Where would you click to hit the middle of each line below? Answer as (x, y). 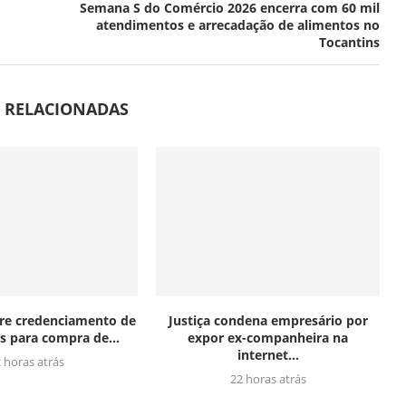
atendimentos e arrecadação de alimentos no (237, 25)
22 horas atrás (268, 378)
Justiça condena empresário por (268, 320)
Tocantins (349, 43)
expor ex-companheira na (268, 337)
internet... (268, 354)
